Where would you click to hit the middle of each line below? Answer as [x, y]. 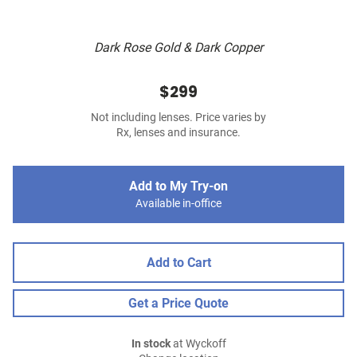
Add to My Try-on [178, 186]
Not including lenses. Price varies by [178, 118]
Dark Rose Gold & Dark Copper [178, 48]
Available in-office [178, 204]
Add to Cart [178, 263]
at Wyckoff [198, 344]
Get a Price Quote [178, 304]
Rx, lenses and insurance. [178, 133]
